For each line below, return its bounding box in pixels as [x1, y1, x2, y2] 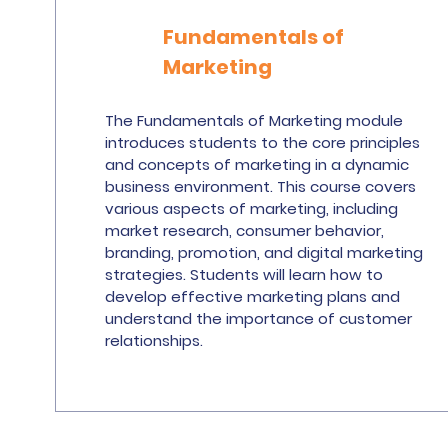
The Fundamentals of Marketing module [104, 110, 403, 131]
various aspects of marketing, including [104, 198, 398, 219]
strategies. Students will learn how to [104, 264, 383, 285]
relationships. [104, 330, 203, 351]
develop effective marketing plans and [104, 286, 400, 307]
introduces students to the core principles [104, 132, 420, 153]
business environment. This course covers [104, 176, 416, 197]
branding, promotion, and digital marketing [104, 242, 423, 263]
